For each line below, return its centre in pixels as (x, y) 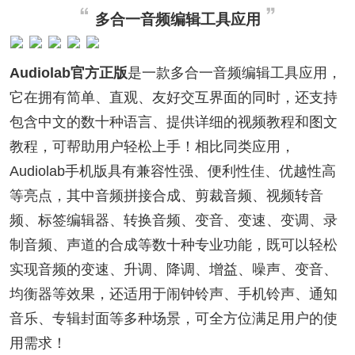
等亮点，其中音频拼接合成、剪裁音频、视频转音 (166, 195)
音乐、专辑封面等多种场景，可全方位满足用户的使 (173, 318)
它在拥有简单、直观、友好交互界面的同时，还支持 (173, 97)
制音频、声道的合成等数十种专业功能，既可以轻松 (173, 244)
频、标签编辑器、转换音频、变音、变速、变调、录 (173, 220)
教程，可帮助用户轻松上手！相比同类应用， (152, 146)
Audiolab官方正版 (68, 73)
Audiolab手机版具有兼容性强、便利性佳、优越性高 (172, 171)
